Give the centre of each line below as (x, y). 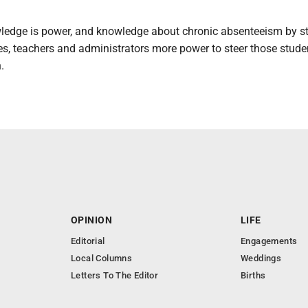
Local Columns (102, 258)
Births (253, 275)
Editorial (88, 241)
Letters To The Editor (115, 275)
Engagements (269, 241)
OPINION (91, 220)
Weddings (261, 258)
